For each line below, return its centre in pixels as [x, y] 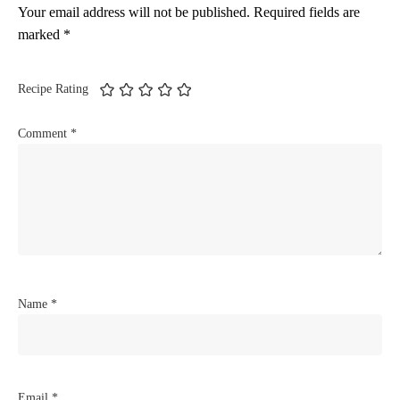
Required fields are [307, 12]
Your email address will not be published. [134, 12]
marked [41, 34]
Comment [44, 133]
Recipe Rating [53, 88]
